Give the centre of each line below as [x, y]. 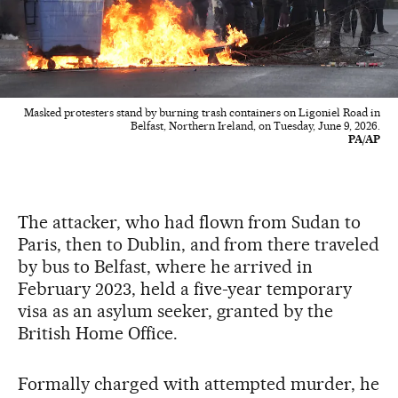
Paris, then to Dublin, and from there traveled [199, 244]
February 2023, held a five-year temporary [185, 288]
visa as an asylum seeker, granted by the [176, 310]
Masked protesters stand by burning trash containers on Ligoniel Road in [202, 112]
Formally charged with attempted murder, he [199, 383]
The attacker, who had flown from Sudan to [190, 222]
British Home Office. [98, 333]
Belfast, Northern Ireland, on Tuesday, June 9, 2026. [255, 125]
